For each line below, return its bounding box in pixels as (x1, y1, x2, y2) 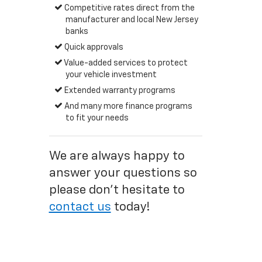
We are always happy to (49, 150, 185, 163)
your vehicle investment (65, 71, 157, 79)
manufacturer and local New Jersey (65, 16, 198, 24)
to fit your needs (65, 114, 129, 122)
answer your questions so (49, 167, 197, 180)
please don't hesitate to (49, 184, 185, 196)
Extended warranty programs (63, 87, 176, 95)
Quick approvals (63, 43, 124, 51)
